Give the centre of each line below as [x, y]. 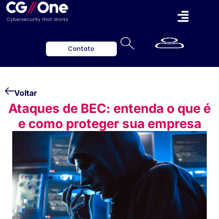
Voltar [26, 93]
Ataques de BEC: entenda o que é [109, 108]
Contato [81, 48]
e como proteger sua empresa [109, 123]
